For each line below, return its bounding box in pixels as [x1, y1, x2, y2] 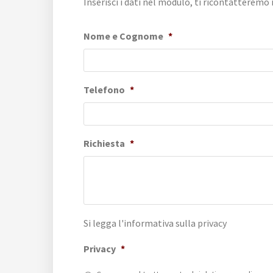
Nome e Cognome [83, 30, 163, 42]
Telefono [83, 83, 125, 96]
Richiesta [83, 137, 125, 149]
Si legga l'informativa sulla [83, 217, 197, 229]
